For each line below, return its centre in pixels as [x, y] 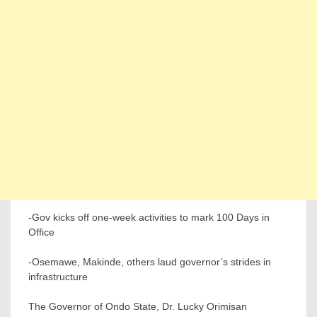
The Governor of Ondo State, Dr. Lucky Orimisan [138, 306]
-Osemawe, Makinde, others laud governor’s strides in [150, 261]
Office [41, 232]
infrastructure [58, 276]
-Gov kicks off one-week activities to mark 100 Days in [149, 217]
